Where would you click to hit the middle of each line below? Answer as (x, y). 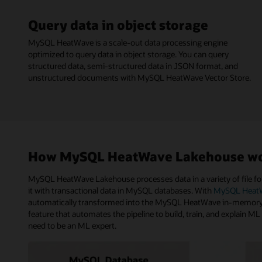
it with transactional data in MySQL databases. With (121, 191)
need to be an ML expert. (72, 226)
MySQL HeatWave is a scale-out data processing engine (128, 43)
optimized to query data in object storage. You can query (128, 54)
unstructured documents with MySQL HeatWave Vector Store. (139, 78)
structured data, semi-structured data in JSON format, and (133, 66)
